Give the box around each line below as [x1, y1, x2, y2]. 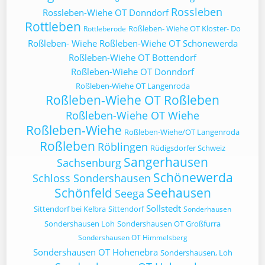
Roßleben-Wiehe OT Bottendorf [69, 51, 196, 63]
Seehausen [146, 185, 211, 201]
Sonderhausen [183, 204, 231, 214]
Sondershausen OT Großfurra [117, 218, 221, 229]
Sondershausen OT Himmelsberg [77, 232, 188, 243]
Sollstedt [146, 202, 181, 214]
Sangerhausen [124, 154, 208, 170]
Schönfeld [54, 185, 112, 201]
